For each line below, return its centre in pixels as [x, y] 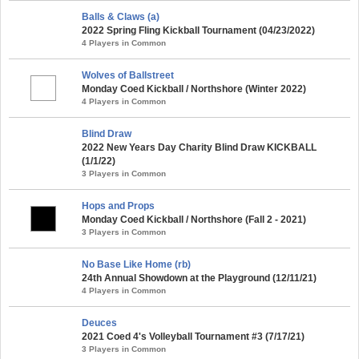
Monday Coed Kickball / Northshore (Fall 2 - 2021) [194, 220]
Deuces [99, 323]
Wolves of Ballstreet [128, 75]
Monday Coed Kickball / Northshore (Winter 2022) [194, 89]
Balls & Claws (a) [121, 17]
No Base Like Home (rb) [136, 264]
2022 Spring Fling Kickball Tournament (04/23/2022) [198, 30]
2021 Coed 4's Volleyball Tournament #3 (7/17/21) [193, 337]
